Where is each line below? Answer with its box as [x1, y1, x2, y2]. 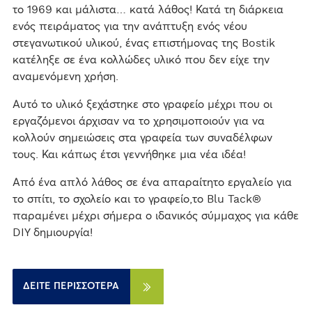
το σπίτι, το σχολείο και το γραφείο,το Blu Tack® [12, 194, 261, 205]
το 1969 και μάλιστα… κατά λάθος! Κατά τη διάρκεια [12, 4, 283, 16]
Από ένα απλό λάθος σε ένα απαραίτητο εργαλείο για [12, 177, 292, 189]
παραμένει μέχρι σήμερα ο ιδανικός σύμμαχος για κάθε [12, 210, 299, 222]
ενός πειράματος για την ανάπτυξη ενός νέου [12, 21, 247, 33]
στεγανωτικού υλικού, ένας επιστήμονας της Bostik [12, 38, 275, 49]
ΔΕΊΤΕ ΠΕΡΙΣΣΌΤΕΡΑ [22, 281, 119, 292]
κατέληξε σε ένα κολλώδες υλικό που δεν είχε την [12, 54, 270, 66]
